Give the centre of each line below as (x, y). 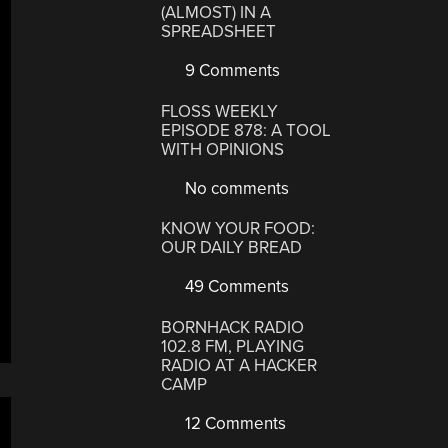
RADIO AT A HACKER (239, 365)
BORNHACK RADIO (233, 327)
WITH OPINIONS (223, 149)
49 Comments (235, 286)
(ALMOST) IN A (216, 12)
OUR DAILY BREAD (232, 247)
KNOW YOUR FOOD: (238, 228)
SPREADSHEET (219, 31)
